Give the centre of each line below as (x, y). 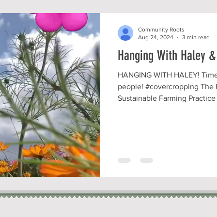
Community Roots (161, 29)
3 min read (196, 37)
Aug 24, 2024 (156, 37)
